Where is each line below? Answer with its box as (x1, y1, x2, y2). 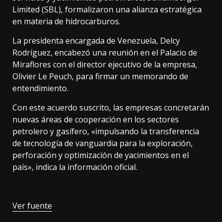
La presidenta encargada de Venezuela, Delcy (12, 35, 180, 47)
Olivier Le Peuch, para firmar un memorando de (12, 71, 188, 82)
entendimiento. (12, 83, 68, 94)
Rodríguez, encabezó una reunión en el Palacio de (12, 47, 197, 58)
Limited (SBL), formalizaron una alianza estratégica (12, 4, 202, 15)
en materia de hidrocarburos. (12, 16, 120, 27)
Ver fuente (12, 200, 52, 212)
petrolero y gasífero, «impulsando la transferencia (12, 126, 199, 137)
